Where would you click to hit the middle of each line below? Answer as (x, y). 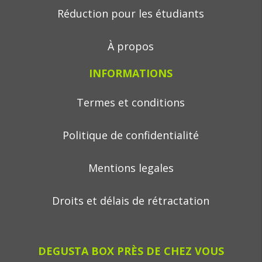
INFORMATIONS (131, 73)
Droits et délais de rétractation (131, 201)
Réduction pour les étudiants (131, 13)
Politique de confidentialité (131, 135)
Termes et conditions (131, 102)
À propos (131, 46)
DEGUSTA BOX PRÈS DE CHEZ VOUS (131, 251)
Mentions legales (131, 168)
